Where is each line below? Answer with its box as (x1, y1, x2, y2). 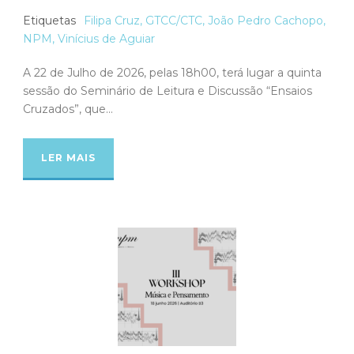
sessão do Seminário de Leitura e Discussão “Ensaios (23, 83, 312, 98)
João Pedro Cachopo (208, 13, 323, 28)
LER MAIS (41, 151, 96, 164)
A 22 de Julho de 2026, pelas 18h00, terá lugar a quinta (23, 65, 322, 80)
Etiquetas (23, 13, 76, 28)
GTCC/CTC (145, 13, 202, 28)
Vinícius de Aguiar (58, 31, 155, 46)
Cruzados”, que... (23, 101, 113, 116)
